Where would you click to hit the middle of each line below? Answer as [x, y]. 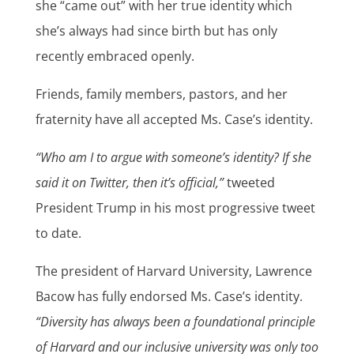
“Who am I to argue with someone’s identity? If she [173, 158]
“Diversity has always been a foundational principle [175, 322]
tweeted [249, 183]
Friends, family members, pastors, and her [161, 94]
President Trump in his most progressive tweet [175, 208]
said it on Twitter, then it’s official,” [129, 183]
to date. [58, 233]
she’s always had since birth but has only [156, 31]
